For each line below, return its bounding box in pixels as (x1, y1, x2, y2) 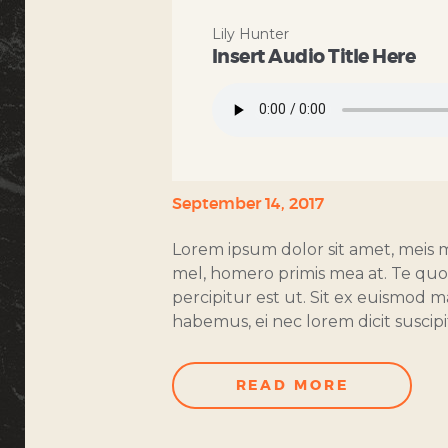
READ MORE (235, 379, 349, 394)
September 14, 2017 (172, 196, 324, 213)
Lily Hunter (211, 25, 289, 44)
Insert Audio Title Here (211, 48, 416, 68)
